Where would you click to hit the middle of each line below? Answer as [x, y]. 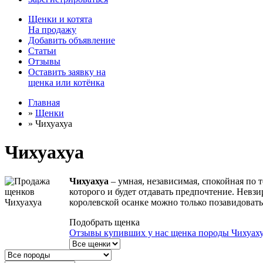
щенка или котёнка [66, 82]
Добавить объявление [72, 40]
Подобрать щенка [104, 222]
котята [80, 19]
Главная [44, 102]
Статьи [42, 51]
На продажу [52, 30]
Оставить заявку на [67, 72]
